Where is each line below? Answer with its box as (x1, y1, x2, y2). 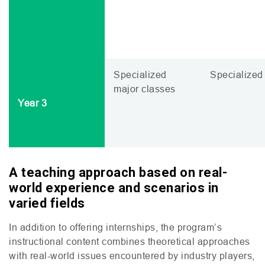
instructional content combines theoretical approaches (9, 235, 250, 247)
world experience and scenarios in (9, 180, 219, 195)
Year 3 (18, 97, 47, 108)
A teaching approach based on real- (9, 164, 227, 180)
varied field (9, 195, 77, 211)
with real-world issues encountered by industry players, (9, 250, 255, 261)
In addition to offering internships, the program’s (9, 221, 222, 232)
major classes (114, 83, 176, 94)
